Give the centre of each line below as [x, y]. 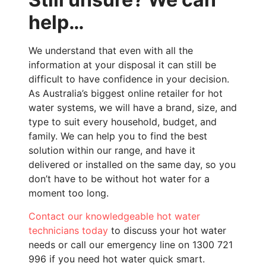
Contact [47, 216]
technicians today [68, 230]
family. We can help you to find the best [118, 136]
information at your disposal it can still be [122, 65]
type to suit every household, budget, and [123, 122]
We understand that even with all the [111, 51]
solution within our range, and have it [112, 151]
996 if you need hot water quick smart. [117, 259]
